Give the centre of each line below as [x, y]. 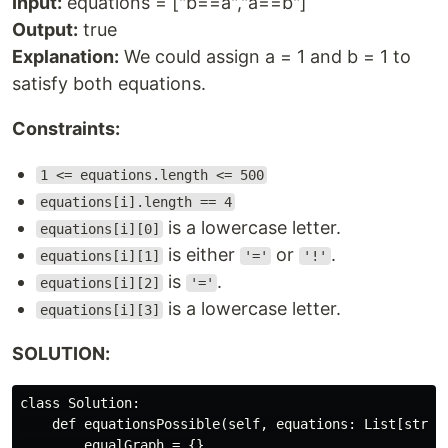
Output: [45, 29]
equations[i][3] [99, 310]
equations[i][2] [99, 283]
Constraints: [66, 128]
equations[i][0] [99, 229]
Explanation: [65, 56]
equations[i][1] [99, 256]
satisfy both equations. [109, 83]
